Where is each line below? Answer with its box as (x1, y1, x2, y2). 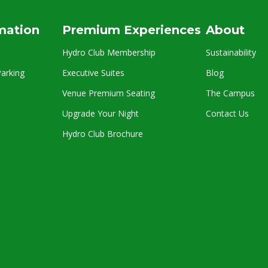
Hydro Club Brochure (62, 128, 143, 139)
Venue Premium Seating (62, 87, 155, 99)
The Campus (206, 87, 255, 99)
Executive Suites (62, 67, 124, 78)
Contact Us (206, 108, 249, 119)
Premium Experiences (62, 23, 201, 37)
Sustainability (206, 47, 256, 58)
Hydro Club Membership (62, 47, 156, 58)
